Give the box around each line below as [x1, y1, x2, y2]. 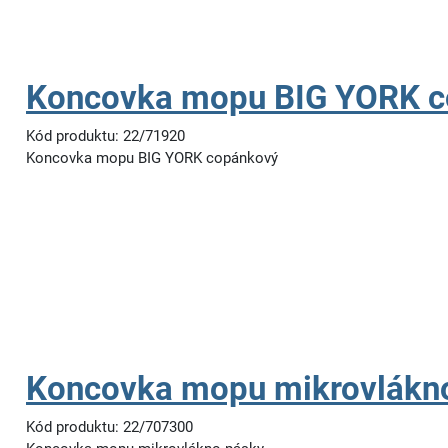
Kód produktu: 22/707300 [26, 418, 193, 436]
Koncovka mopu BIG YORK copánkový [26, 149, 278, 167]
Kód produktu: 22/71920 [26, 127, 185, 145]
